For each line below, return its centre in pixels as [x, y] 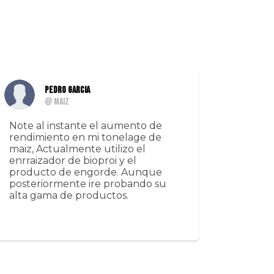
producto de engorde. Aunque [86, 172]
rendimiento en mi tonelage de [86, 138]
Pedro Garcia [68, 91]
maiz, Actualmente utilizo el [78, 149]
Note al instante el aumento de [86, 126]
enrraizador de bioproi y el [73, 161]
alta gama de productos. [69, 196]
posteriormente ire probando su [88, 184]
